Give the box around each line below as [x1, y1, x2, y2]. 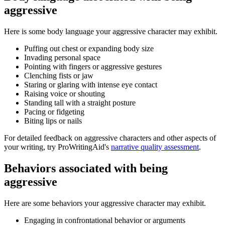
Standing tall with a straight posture [24, 98, 136, 107]
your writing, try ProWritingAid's [4, 143, 111, 152]
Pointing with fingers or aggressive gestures [24, 62, 162, 71]
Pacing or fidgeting [24, 107, 84, 117]
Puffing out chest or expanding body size [24, 44, 154, 53]
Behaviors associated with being [4, 162, 168, 175]
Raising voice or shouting [24, 89, 105, 98]
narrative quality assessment [111, 143, 199, 152]
